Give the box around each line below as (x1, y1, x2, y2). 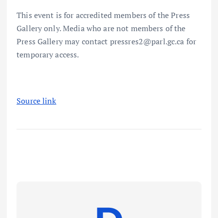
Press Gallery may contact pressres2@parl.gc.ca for (17, 36, 197, 47)
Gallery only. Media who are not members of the (17, 22, 186, 34)
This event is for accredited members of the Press (17, 9, 190, 20)
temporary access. (17, 49, 79, 60)
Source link (17, 95, 56, 106)
